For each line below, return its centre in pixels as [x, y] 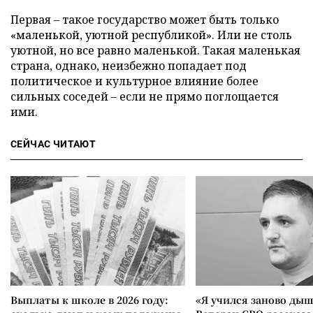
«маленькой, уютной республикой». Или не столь [151, 35]
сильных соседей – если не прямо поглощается [145, 96]
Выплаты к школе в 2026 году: [89, 299]
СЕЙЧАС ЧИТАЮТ [53, 144]
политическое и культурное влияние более [134, 81]
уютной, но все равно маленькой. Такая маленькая [155, 50]
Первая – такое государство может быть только [145, 19]
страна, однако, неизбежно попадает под [129, 65]
